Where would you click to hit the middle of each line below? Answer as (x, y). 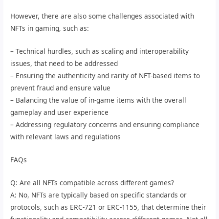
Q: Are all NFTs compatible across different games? (92, 182)
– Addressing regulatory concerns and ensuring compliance (105, 124)
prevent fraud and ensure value (61, 88)
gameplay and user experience (60, 112)
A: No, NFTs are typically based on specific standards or (99, 195)
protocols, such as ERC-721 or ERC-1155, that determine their (109, 207)
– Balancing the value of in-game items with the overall (99, 100)
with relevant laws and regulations (66, 136)
